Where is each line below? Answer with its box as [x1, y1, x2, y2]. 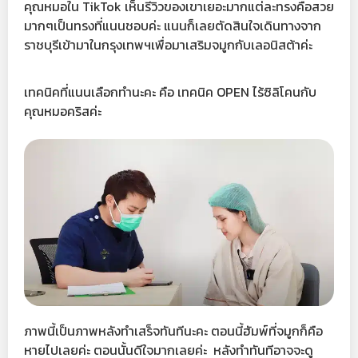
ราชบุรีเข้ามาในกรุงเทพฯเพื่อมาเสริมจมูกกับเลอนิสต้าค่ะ [24, 35, 312, 55]
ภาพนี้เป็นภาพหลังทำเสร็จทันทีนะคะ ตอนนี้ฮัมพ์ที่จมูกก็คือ [24, 320, 323, 340]
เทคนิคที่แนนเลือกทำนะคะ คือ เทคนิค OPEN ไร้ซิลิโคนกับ [24, 82, 316, 101]
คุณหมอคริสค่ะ [24, 101, 101, 121]
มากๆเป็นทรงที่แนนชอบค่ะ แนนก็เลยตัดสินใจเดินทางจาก [24, 16, 321, 36]
